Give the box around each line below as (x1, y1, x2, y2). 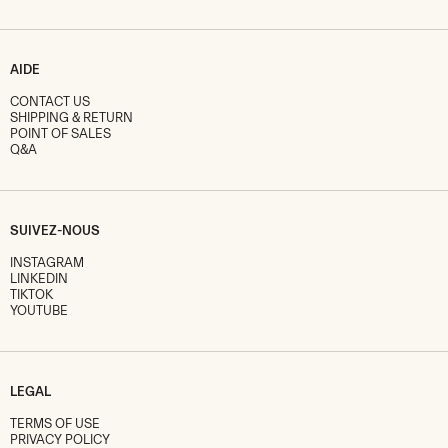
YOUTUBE (10, 303, 68, 319)
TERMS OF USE (10, 416, 100, 432)
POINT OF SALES (10, 126, 111, 142)
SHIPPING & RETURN (10, 110, 133, 126)
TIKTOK (10, 287, 53, 303)
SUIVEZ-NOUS (10, 223, 100, 239)
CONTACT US (10, 94, 90, 110)
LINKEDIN (10, 271, 68, 287)
